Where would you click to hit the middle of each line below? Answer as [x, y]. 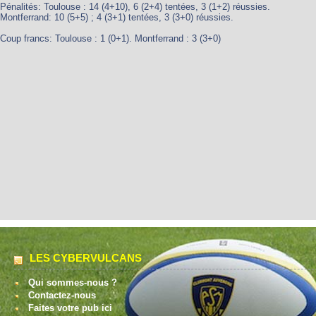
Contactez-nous [62, 295]
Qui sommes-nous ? [73, 282]
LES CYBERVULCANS [86, 258]
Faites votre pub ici [70, 308]
